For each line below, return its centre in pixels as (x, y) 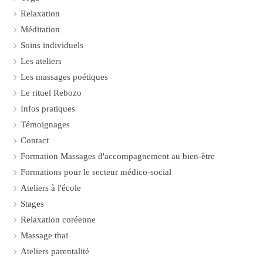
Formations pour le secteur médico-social (96, 172)
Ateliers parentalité (55, 251)
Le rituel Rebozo (51, 93)
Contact (35, 140)
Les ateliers (41, 61)
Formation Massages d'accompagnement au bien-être (118, 156)
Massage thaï (44, 235)
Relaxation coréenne (58, 220)
